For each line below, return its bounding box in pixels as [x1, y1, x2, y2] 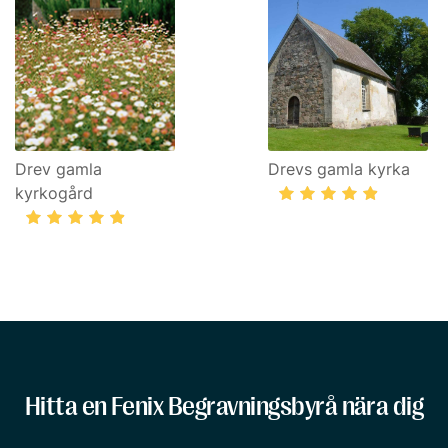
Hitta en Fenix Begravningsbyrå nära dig [24, 392, 424, 421]
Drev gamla [15, 159, 102, 179]
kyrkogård [15, 183, 93, 203]
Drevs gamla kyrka [268, 159, 410, 179]
